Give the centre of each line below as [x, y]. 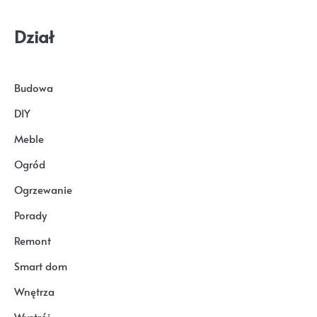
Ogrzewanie [43, 190]
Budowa [34, 88]
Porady [30, 215]
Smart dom [41, 266]
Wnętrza [34, 292]
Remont [33, 241]
